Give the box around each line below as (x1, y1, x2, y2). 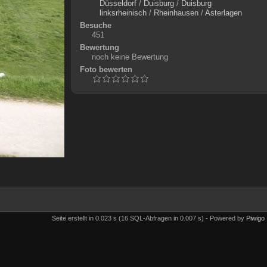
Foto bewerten (79, 65, 132, 74)
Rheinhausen (153, 8, 198, 17)
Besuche (79, 21, 111, 30)
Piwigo (246, 214, 265, 222)
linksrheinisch (99, 8, 147, 17)
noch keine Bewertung (91, 52, 168, 61)
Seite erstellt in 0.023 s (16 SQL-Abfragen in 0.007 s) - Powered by (52, 214, 246, 222)
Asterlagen (204, 8, 242, 17)
